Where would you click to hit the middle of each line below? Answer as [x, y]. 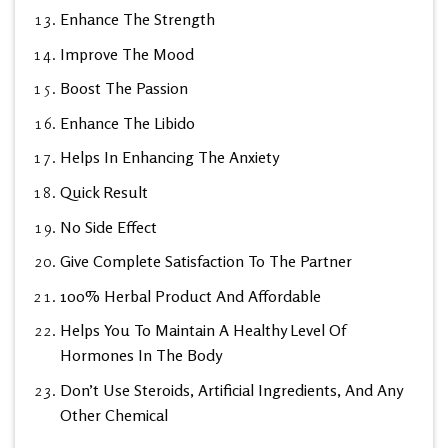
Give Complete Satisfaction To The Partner [205, 261]
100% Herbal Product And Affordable [190, 295]
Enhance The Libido [127, 122]
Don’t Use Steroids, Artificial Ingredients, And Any [230, 390]
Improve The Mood [126, 53]
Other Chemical [113, 415]
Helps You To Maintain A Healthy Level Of [202, 330]
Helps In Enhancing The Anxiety [169, 157]
